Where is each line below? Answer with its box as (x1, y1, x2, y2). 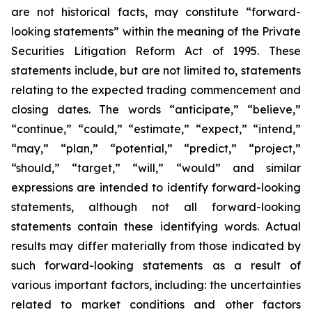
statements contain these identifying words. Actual (11, 219, 301, 233)
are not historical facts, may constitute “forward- (11, 5, 301, 19)
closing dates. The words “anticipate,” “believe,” (11, 102, 301, 116)
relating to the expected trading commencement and (11, 83, 301, 97)
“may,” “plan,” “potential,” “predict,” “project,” (11, 141, 301, 155)
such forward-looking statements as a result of (11, 258, 301, 272)
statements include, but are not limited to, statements (11, 63, 301, 77)
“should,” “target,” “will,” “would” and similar (11, 161, 301, 175)
